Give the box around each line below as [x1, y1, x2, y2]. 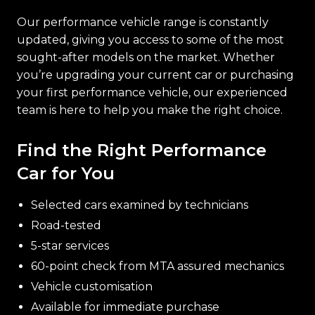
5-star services [31, 238, 109, 252]
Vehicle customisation [31, 279, 153, 293]
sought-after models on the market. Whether [17, 50, 275, 64]
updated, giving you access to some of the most [17, 32, 284, 46]
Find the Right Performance [17, 139, 266, 160]
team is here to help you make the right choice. [17, 103, 283, 117]
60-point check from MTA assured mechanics [31, 259, 284, 273]
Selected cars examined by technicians [31, 198, 248, 212]
